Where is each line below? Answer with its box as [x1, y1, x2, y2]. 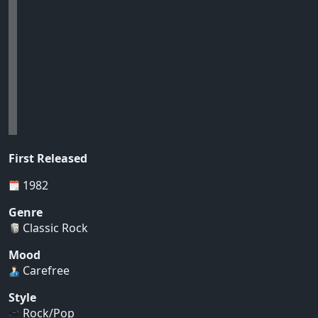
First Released [9, 150, 87, 166]
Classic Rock [20, 219, 88, 236]
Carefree [20, 262, 70, 278]
